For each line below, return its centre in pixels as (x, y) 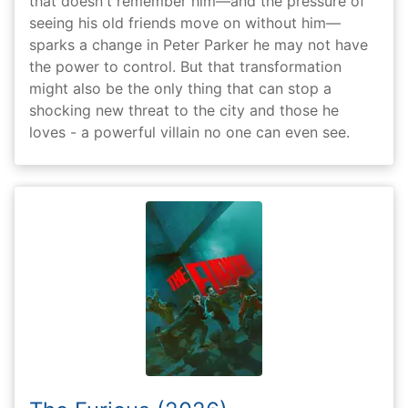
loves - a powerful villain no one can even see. (189, 132)
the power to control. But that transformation (185, 66)
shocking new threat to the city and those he (184, 110)
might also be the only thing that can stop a (180, 88)
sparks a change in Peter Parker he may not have (199, 44)
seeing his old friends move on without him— (185, 22)
